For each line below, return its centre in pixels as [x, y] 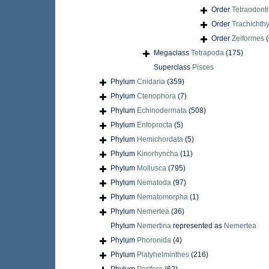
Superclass [173, 68]
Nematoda [154, 183]
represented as [198, 226]
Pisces [203, 68]
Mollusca [152, 168]
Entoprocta [155, 125]
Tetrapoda [207, 53]
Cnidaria [151, 82]
